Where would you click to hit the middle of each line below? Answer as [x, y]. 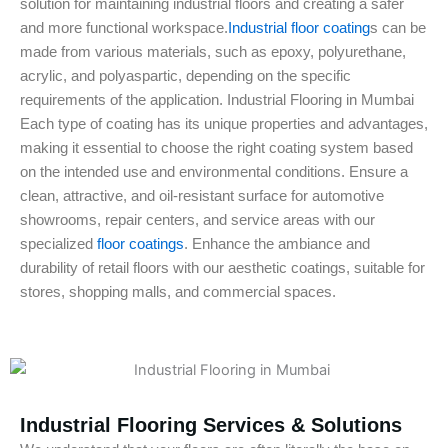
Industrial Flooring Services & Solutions [211, 425]
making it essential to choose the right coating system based [216, 148]
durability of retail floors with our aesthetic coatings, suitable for [222, 268]
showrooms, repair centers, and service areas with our [197, 220]
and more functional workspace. [124, 28]
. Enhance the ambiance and [277, 244]
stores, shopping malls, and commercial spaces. [178, 292]
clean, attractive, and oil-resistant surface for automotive [202, 196]
